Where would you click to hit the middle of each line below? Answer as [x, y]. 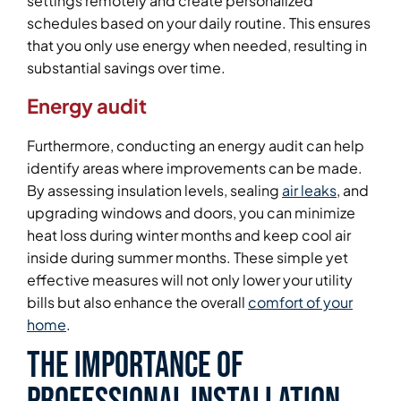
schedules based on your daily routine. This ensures [199, 23]
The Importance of [135, 367]
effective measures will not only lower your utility [190, 279]
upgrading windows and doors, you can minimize [191, 212]
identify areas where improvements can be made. [195, 167]
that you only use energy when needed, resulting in [197, 46]
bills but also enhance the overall [137, 302]
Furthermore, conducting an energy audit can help [196, 145]
